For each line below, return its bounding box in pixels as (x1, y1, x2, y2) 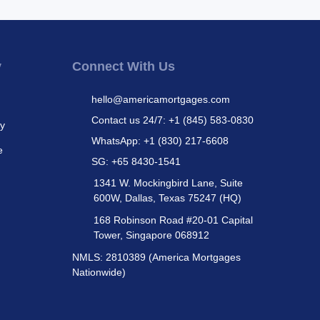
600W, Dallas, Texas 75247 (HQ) (94, 192, 241, 204)
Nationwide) (72, 266, 126, 278)
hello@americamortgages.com (91, 94, 230, 105)
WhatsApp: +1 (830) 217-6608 (91, 135, 229, 146)
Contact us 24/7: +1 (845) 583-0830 (91, 114, 254, 126)
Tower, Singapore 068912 (94, 229, 209, 241)
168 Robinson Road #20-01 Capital (94, 214, 253, 226)
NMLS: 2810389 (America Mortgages (72, 251, 241, 263)
